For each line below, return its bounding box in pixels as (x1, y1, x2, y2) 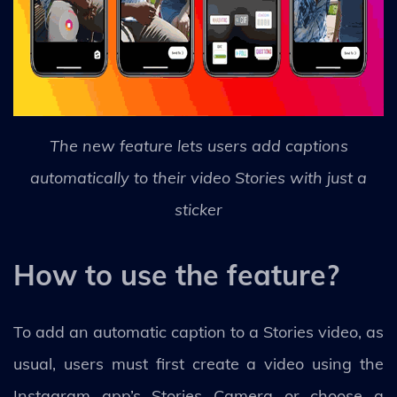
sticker (175, 199, 222, 220)
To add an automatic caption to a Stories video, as (13, 322, 384, 342)
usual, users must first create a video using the (13, 354, 384, 374)
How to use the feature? (13, 257, 339, 292)
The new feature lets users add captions (49, 136, 348, 156)
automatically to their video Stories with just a (30, 167, 367, 188)
